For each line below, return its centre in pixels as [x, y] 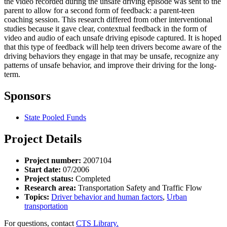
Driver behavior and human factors [107, 197]
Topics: [37, 197]
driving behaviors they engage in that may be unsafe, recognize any [111, 56]
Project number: [53, 160]
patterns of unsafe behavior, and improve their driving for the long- [110, 65]
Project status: [49, 178]
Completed [92, 178]
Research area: [50, 187]
